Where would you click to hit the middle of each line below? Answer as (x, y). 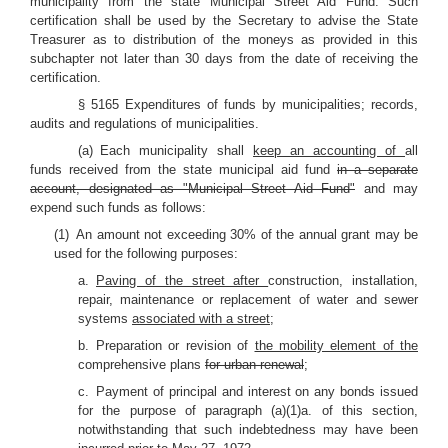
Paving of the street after (182, 280)
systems (105, 318)
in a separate (377, 169)
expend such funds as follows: (118, 207)
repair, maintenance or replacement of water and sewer (248, 299)
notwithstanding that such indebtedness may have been (248, 429)
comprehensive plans (141, 364)
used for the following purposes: (146, 253)
